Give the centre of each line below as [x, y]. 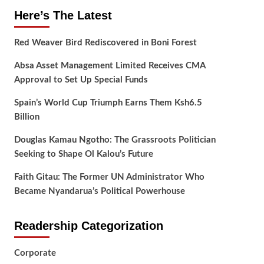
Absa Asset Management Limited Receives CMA [109, 66]
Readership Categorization [88, 226]
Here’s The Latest [63, 16]
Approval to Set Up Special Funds [81, 80]
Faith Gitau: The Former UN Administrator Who [109, 177]
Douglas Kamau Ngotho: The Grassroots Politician [115, 140]
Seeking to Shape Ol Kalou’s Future [83, 154]
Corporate [35, 253]
